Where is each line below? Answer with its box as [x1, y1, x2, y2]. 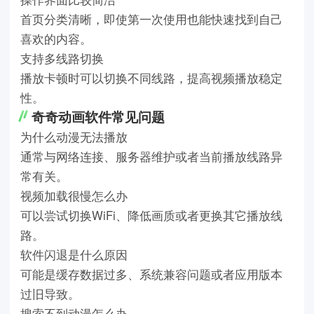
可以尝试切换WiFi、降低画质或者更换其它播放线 [20, 206, 282, 224]
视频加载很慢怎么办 [20, 186, 128, 204]
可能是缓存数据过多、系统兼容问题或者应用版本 [20, 265, 282, 282]
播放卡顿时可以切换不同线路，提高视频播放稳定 [20, 69, 282, 86]
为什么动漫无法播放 [20, 128, 128, 145]
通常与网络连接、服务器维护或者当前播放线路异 [20, 147, 282, 165]
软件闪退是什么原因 [20, 245, 128, 263]
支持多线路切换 [20, 49, 104, 67]
